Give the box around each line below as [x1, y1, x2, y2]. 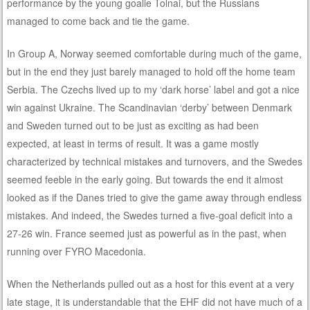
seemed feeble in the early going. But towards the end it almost [7, 172, 284, 186]
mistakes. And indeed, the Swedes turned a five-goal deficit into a [7, 208, 293, 222]
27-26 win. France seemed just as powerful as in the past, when [7, 226, 287, 240]
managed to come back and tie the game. [7, 13, 190, 28]
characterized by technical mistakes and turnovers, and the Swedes [7, 154, 303, 168]
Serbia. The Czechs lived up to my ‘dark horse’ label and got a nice [7, 82, 300, 96]
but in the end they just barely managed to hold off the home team [7, 64, 296, 78]
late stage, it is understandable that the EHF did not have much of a [7, 294, 303, 309]
